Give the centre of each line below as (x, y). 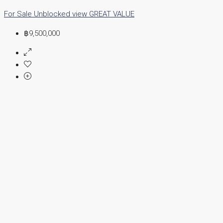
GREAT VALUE (112, 14)
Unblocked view (61, 14)
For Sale (19, 14)
